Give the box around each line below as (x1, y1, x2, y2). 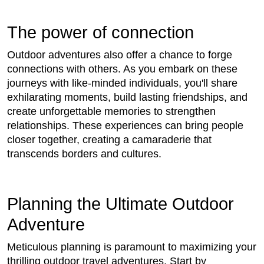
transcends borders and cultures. (7, 148, 164, 160)
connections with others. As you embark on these (7, 63, 237, 75)
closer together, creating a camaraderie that (7, 134, 212, 146)
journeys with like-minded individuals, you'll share (7, 77, 237, 90)
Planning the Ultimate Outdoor (7, 194, 234, 214)
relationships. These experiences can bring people (7, 120, 243, 132)
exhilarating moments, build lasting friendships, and (7, 91, 247, 104)
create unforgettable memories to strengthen (7, 105, 216, 118)
